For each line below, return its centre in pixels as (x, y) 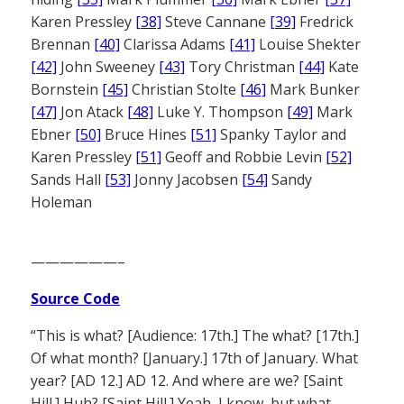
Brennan (62, 45)
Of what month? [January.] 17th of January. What (194, 358)
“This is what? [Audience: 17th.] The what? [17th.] (195, 336)
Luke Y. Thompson (220, 112)
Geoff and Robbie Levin (243, 157)
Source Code (75, 299)
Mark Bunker (313, 90)
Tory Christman (242, 67)
